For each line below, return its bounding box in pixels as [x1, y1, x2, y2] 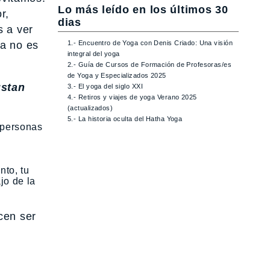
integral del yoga [67, 50, 120, 58]
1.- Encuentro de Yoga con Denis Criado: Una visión [67, 39, 233, 47]
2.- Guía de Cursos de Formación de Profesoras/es [67, 61, 232, 69]
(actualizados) [67, 104, 113, 112]
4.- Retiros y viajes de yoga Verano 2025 [67, 93, 197, 101]
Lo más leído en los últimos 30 [58, 4, 228, 16]
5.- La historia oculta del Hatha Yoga [67, 115, 183, 123]
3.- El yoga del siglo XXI [67, 83, 143, 90]
